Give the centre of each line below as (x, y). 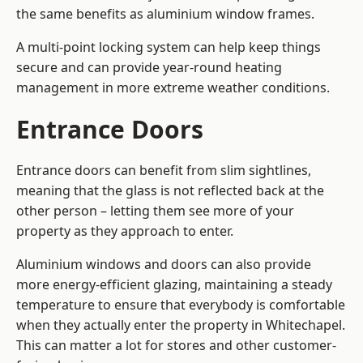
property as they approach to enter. (125, 231)
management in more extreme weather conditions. (173, 88)
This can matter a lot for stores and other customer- (176, 346)
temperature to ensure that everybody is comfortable (181, 305)
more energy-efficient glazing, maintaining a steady (174, 285)
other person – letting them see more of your (155, 211)
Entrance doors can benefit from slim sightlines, (164, 171)
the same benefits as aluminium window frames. (165, 14)
